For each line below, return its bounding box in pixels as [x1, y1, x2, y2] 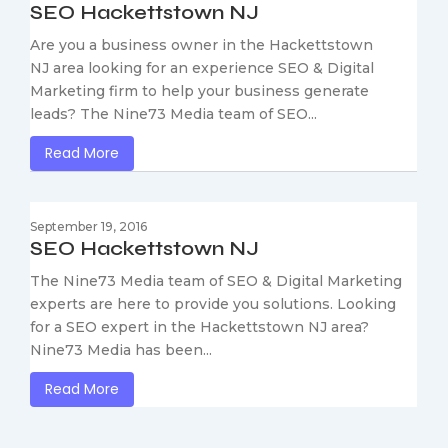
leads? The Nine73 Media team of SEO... [30, 105, 317, 124]
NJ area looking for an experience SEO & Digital [30, 59, 374, 78]
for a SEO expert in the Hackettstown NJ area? [30, 318, 369, 337]
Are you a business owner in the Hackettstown [30, 36, 373, 55]
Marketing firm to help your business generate [30, 82, 369, 101]
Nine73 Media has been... [30, 341, 212, 360]
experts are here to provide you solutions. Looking [30, 295, 396, 314]
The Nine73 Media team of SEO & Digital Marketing [30, 272, 402, 291]
